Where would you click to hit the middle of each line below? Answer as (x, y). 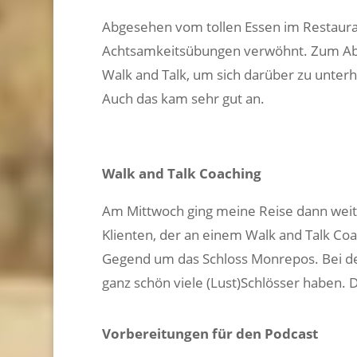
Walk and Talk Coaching (181, 173)
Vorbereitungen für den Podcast (210, 333)
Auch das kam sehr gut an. (183, 98)
